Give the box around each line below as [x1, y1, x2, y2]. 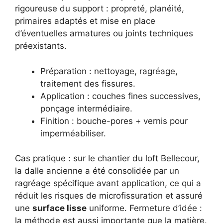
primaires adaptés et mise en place [15, 16, 155, 26]
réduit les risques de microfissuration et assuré [15, 191, 203, 201]
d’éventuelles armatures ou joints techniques [15, 28, 193, 39]
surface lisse [32, 203, 87, 214]
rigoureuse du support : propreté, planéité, [15, 3, 184, 14]
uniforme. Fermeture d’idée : [87, 203, 202, 214]
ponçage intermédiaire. [40, 103, 132, 113]
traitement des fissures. [40, 78, 135, 89]
